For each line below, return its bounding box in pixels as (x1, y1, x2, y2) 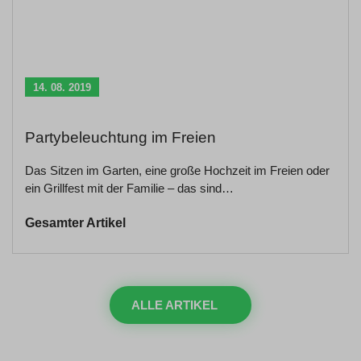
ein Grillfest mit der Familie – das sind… (25, 181, 234, 195)
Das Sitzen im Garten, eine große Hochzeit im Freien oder (25, 164, 330, 177)
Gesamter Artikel (25, 216, 126, 230)
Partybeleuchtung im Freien (25, 129, 216, 146)
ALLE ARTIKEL (131, 297, 218, 312)
